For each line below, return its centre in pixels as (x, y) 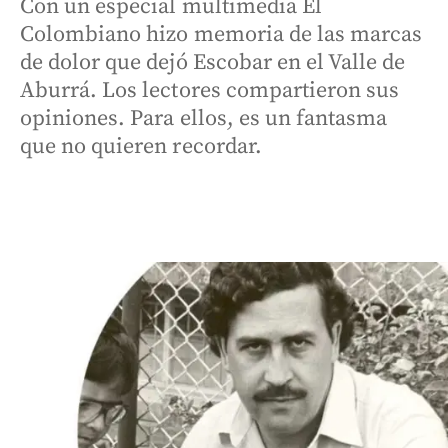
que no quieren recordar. (141, 146)
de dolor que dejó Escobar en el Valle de (213, 62)
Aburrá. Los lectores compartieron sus (210, 90)
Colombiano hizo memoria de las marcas (221, 34)
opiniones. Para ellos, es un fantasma (204, 118)
